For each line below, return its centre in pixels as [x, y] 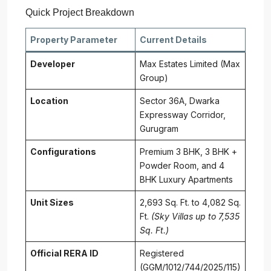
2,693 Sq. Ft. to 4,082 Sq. [190, 203]
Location [49, 101]
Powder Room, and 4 [182, 166]
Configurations [63, 152]
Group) [154, 78]
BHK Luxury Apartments [186, 180]
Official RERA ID [64, 253]
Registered [162, 253]
